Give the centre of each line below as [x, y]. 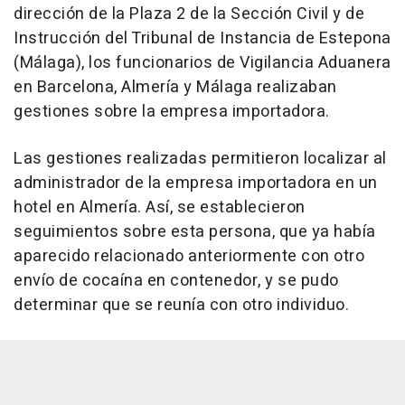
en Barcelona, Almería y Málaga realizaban [175, 88]
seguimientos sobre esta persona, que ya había [195, 232]
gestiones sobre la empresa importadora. [172, 112]
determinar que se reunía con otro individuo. [181, 306]
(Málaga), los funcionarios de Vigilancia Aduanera [202, 63]
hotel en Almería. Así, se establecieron [160, 208]
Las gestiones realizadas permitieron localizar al [200, 159]
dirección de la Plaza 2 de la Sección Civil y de [189, 14]
